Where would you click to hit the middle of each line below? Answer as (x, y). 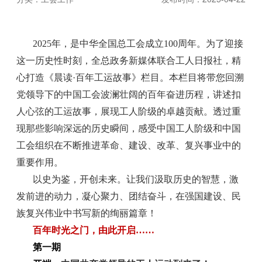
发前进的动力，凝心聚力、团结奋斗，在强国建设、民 (129, 196)
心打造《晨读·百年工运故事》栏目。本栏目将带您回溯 (130, 77)
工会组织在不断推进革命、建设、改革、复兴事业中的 (129, 145)
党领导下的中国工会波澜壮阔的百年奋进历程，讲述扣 (129, 94)
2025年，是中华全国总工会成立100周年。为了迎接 (138, 44)
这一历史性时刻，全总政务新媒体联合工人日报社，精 (129, 61)
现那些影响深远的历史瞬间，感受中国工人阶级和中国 (129, 128)
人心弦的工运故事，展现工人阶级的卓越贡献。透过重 (129, 111)
